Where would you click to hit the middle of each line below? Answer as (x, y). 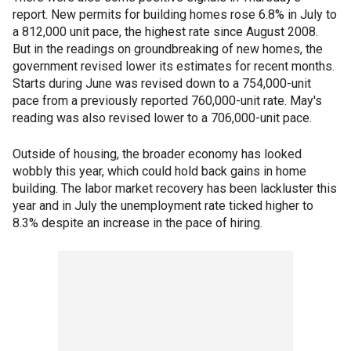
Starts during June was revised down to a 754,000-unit (162, 84)
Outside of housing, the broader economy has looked (157, 154)
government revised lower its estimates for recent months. (174, 67)
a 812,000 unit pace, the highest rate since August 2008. (165, 32)
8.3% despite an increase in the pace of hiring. (138, 223)
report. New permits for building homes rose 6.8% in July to (175, 15)
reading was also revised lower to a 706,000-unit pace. (162, 118)
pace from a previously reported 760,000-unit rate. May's (167, 101)
